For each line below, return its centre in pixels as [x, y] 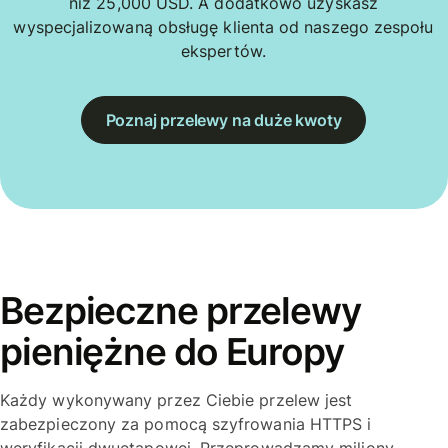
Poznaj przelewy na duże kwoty [223, 119]
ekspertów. [223, 51]
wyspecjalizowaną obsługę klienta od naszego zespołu [223, 27]
